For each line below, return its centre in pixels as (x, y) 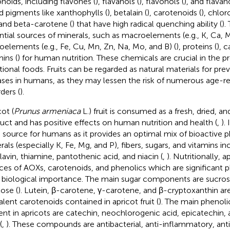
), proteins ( (196, 46)
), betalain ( (127, 12)
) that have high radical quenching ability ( (147, 24)
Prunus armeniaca (47, 111)
